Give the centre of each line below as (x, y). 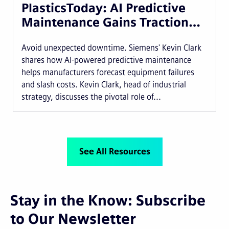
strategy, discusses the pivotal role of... (91, 97)
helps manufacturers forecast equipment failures (108, 73)
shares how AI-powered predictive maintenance (106, 60)
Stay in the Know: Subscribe (108, 201)
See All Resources (114, 152)
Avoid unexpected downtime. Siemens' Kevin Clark (111, 48)
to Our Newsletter (73, 219)
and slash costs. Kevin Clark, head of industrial (104, 85)
